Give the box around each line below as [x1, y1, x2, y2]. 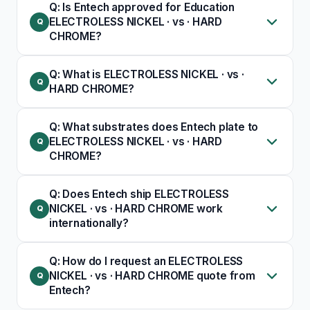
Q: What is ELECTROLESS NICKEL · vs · [49, 68, 244, 82]
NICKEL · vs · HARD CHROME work [49, 202, 224, 216]
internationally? [49, 217, 129, 230]
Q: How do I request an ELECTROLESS [49, 255, 244, 268]
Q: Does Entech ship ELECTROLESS [49, 188, 229, 201]
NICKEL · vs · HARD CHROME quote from [49, 269, 255, 283]
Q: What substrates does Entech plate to [49, 120, 259, 134]
